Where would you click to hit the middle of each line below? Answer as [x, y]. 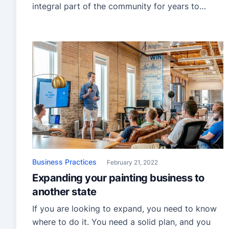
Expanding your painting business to [118, 178]
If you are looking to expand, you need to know [124, 209]
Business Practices [64, 162]
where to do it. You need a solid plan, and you [121, 222]
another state [64, 192]
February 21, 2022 [132, 163]
